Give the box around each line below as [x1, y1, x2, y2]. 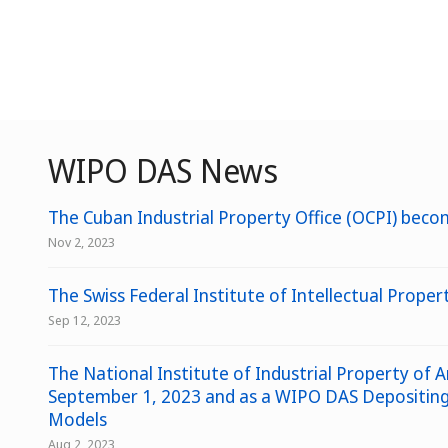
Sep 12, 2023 [48, 311, 121, 329]
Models [48, 407, 107, 431]
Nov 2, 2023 [48, 233, 115, 251]
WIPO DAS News [48, 149, 278, 192]
